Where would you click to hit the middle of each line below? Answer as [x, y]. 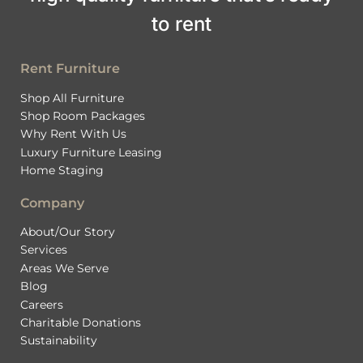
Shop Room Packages [83, 115]
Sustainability [59, 341]
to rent [181, 24]
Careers [42, 304]
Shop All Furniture [72, 98]
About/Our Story [68, 231]
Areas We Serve [64, 268]
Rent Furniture [70, 69]
